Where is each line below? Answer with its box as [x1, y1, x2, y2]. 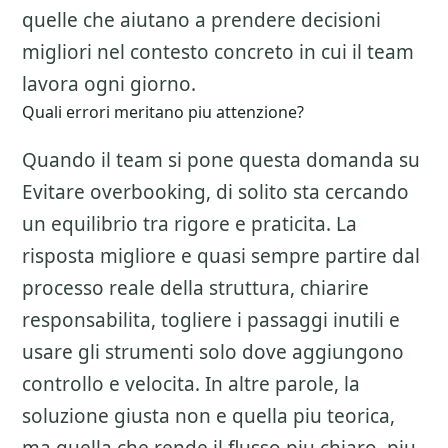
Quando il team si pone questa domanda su [22, 147, 420, 173]
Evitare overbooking [22, 179, 206, 205]
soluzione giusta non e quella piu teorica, [22, 403, 395, 429]
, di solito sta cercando [206, 179, 409, 205]
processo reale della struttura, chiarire [22, 275, 369, 301]
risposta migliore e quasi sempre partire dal [22, 243, 420, 269]
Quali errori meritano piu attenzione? [22, 101, 304, 123]
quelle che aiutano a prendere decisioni [22, 7, 381, 33]
